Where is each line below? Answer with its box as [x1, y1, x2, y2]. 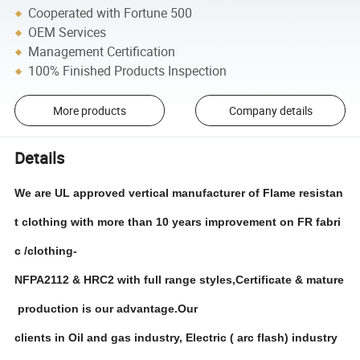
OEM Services [28, 23, 107, 42]
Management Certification [28, 43, 176, 61]
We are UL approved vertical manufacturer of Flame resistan [14, 186, 344, 200]
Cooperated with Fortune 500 [28, 4, 193, 22]
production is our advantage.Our [14, 302, 198, 316]
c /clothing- [14, 244, 78, 258]
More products [52, 103, 126, 119]
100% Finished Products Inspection [28, 62, 227, 80]
